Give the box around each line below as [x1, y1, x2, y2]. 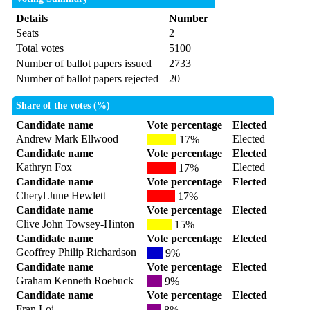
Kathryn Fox [15, 161, 72, 174]
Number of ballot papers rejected [15, 73, 158, 85]
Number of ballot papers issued [15, 57, 152, 70]
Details [15, 12, 48, 25]
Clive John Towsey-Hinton [15, 218, 134, 230]
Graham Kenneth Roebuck [15, 275, 134, 287]
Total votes [15, 42, 64, 55]
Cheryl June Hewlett [15, 190, 106, 202]
